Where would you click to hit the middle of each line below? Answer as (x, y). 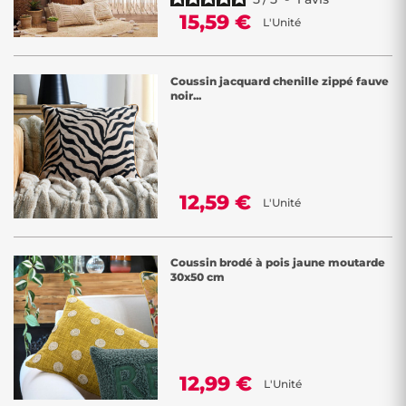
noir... (186, 96)
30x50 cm (198, 277)
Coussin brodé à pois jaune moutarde (278, 262)
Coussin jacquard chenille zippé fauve (280, 81)
